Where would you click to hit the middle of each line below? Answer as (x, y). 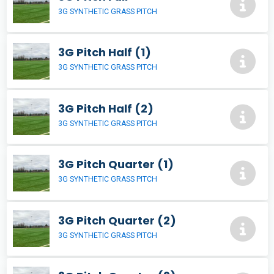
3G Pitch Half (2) (106, 108)
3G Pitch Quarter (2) (117, 220)
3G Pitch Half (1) (105, 53)
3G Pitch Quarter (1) (116, 165)
